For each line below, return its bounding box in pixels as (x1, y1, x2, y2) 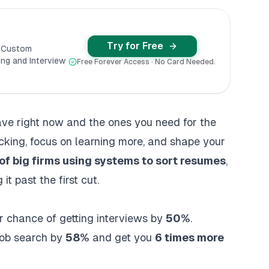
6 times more (155, 231, 224, 244)
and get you (89, 231, 155, 244)
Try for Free (106, 40, 163, 52)
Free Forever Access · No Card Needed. (77, 58, 216, 66)
